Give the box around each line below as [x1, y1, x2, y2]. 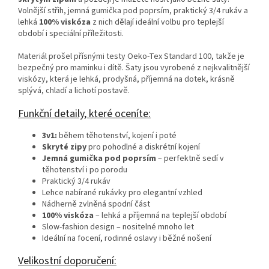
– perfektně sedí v [156, 153, 224, 165]
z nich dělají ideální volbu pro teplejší [91, 16, 224, 29]
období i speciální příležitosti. [18, 28, 124, 40]
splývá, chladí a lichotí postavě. [18, 85, 130, 97]
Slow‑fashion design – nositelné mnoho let [42, 221, 194, 234]
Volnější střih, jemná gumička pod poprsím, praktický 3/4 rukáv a [18, 5, 248, 17]
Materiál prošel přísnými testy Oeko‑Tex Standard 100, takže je [18, 50, 244, 63]
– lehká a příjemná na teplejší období [94, 210, 226, 222]
